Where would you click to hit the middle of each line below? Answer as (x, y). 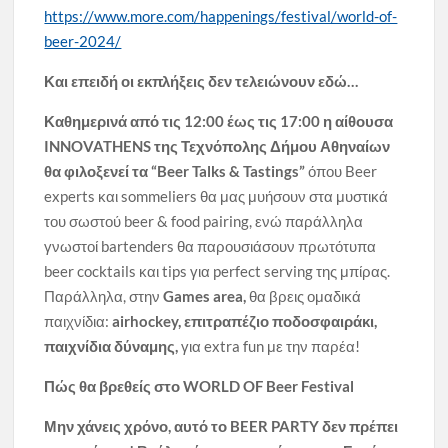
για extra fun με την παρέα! (271, 346)
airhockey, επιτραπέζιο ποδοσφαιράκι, (245, 321)
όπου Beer (341, 171)
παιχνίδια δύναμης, (113, 346)
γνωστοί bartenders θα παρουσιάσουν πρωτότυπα (210, 246)
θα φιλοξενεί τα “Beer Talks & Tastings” (175, 171)
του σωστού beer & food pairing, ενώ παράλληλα (204, 221)
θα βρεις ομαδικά (305, 296)
